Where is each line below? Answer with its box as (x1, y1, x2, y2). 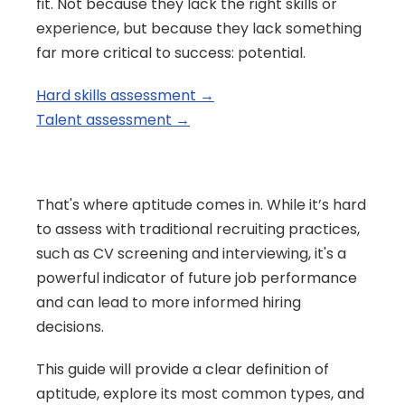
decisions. (36, 316, 104, 337)
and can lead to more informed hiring (36, 292, 301, 313)
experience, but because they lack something (36, 18, 362, 39)
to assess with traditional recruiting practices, (36, 219, 360, 240)
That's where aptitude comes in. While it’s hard (36, 194, 366, 215)
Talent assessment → (36, 109, 190, 130)
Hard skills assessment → (36, 85, 214, 106)
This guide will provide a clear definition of (36, 359, 329, 380)
